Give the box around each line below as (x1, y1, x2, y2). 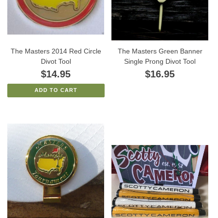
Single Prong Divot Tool (124, 57, 196, 65)
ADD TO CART (34, 87, 77, 93)
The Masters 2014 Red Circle (10, 47, 101, 55)
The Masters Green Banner (117, 47, 202, 55)
